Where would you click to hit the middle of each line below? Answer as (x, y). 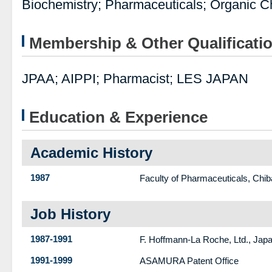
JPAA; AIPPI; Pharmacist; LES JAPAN (135, 79)
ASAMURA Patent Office (189, 261)
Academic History (91, 153)
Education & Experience (118, 117)
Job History (70, 214)
